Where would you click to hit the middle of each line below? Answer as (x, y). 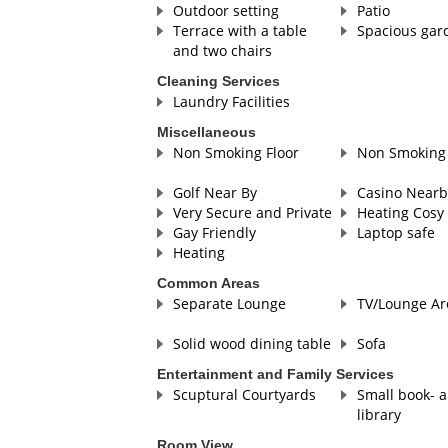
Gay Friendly (214, 233)
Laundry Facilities (231, 102)
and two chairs (222, 51)
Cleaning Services (218, 81)
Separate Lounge (229, 304)
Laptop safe (395, 233)
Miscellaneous (206, 132)
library (378, 415)
